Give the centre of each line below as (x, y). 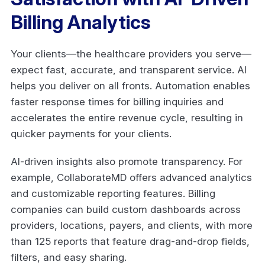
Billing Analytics (83, 22)
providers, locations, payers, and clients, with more (132, 225)
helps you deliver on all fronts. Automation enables (130, 85)
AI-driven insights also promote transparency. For (127, 161)
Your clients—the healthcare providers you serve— (131, 54)
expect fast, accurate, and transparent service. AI (129, 70)
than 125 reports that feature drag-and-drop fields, (130, 241)
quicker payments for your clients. (93, 133)
